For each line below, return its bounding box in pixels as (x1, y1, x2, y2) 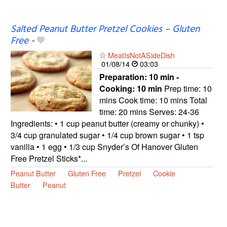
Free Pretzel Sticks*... (10, 152, 87, 164)
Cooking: (99, 82, 137, 94)
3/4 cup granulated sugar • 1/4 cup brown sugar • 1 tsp (10, 129, 204, 141)
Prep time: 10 (162, 82, 212, 94)
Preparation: (99, 70, 149, 83)
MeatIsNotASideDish (107, 49, 175, 60)
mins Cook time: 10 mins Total (99, 94, 207, 106)
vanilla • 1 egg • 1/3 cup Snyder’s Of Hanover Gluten (10, 140, 198, 153)
